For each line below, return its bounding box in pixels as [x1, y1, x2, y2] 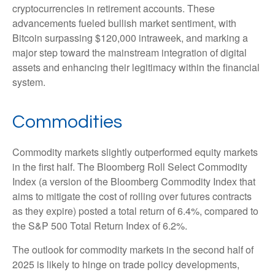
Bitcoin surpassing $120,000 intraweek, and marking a [12, 30, 248, 45]
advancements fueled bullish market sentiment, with [12, 15, 236, 30]
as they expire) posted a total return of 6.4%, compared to [12, 203, 258, 218]
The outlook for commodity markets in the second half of [12, 242, 254, 257]
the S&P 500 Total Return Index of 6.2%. [12, 218, 187, 233]
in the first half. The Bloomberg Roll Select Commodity [12, 159, 247, 174]
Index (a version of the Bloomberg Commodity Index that [12, 174, 255, 188]
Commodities [12, 112, 122, 131]
